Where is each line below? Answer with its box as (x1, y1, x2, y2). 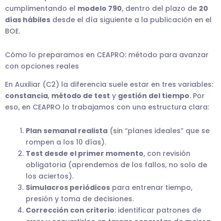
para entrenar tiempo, (110, 182, 192, 192)
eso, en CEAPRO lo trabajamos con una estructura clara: (5, 102, 209, 112)
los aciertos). (26, 171, 74, 181)
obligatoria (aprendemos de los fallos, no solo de (26, 159, 207, 170)
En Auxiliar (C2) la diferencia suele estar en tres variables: (5, 79, 213, 90)
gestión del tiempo (118, 91, 189, 101)
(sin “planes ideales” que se (108, 125, 210, 136)
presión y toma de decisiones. (26, 193, 134, 204)
